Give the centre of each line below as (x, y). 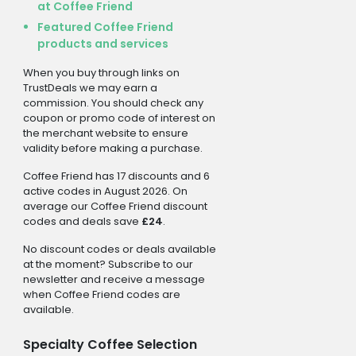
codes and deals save (82, 221)
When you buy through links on (101, 72)
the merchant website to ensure (105, 133)
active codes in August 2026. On (105, 191)
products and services (103, 43)
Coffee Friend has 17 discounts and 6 (116, 176)
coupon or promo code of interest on (119, 118)
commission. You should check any (113, 103)
